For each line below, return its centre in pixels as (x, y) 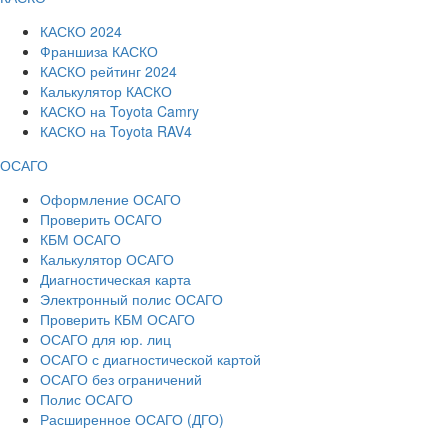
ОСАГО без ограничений (121, 378)
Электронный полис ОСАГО (131, 298)
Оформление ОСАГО (110, 198)
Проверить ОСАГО (101, 218)
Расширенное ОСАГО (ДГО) (132, 418)
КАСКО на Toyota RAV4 (116, 130)
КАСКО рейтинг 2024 (108, 70)
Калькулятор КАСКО (106, 90)
